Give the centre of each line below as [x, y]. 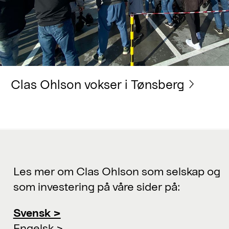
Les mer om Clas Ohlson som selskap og [117, 170]
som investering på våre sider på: [97, 186]
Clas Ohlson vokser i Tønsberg [98, 84]
